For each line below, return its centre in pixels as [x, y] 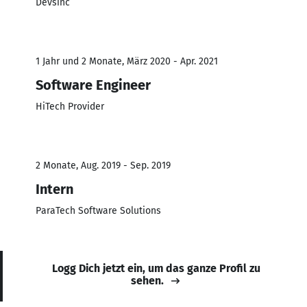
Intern [54, 189]
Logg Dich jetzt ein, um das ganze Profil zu [156, 268]
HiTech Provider [70, 106]
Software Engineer [93, 85]
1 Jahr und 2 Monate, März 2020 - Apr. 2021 [127, 61]
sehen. [147, 280]
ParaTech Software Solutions [98, 210]
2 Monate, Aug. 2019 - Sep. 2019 [103, 165]
